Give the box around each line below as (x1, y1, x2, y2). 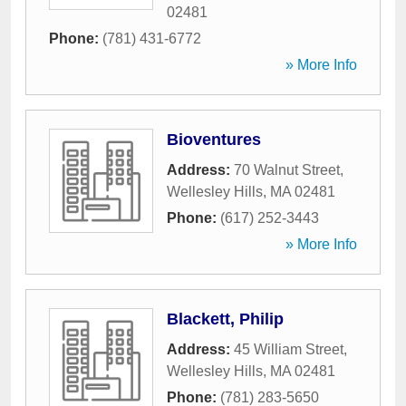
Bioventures (167, 130, 261, 149)
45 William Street (234, 342, 343, 357)
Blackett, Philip (167, 310, 284, 328)
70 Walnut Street (234, 162, 340, 178)
